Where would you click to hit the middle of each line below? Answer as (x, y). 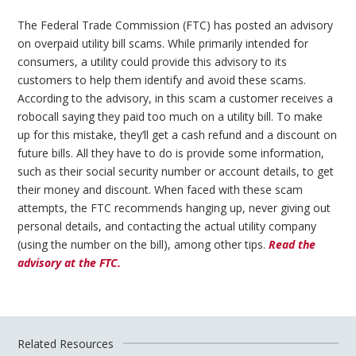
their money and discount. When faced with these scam (161, 190)
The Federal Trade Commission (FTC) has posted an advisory (176, 25)
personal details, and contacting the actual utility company (167, 226)
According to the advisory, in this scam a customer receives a (176, 99)
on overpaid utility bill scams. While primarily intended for (163, 44)
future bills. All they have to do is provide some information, (171, 153)
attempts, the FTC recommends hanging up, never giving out (174, 208)
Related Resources (66, 343)
